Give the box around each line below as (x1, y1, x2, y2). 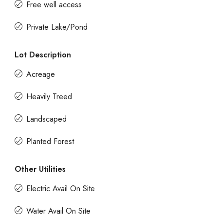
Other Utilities (15, 163, 66, 175)
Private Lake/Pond (26, 21, 88, 33)
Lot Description (15, 49, 71, 60)
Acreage (26, 69, 55, 80)
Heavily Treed (26, 91, 72, 102)
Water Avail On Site (26, 205, 91, 217)
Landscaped (26, 113, 67, 125)
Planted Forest (26, 136, 74, 147)
